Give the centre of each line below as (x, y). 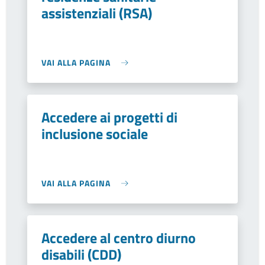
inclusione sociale (95, 134)
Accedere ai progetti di (109, 117)
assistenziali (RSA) (97, 13)
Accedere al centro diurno (119, 238)
